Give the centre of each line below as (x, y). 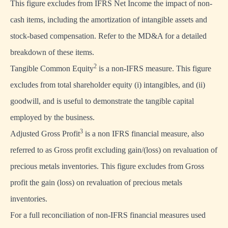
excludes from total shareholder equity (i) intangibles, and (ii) (108, 85)
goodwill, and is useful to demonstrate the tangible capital (102, 101)
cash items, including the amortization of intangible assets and (109, 20)
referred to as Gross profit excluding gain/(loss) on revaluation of (114, 150)
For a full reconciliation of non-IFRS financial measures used (108, 215)
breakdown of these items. (52, 52)
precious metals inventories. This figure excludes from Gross (107, 166)
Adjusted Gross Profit (45, 134)
